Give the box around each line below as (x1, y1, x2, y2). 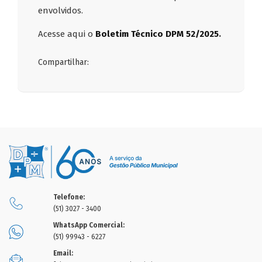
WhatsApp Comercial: (53, 221, 125, 230)
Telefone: (53, 193, 85, 202)
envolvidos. (38, 5, 84, 16)
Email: (53, 249, 73, 258)
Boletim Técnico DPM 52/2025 (95, 29, 219, 40)
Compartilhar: (38, 57, 89, 68)
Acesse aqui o (38, 29, 96, 40)
